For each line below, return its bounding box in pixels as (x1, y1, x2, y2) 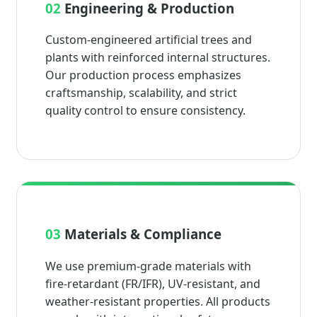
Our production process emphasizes (45, 67, 241, 83)
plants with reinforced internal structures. (45, 50, 270, 66)
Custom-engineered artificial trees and (45, 32, 252, 48)
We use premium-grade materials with (45, 258, 251, 274)
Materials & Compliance (61, 224, 221, 243)
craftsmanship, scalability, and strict (45, 85, 237, 101)
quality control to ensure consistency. (45, 103, 246, 119)
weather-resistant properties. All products (45, 293, 270, 309)
